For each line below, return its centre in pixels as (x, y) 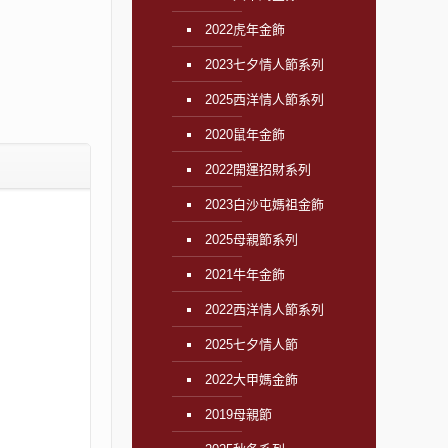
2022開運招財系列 (257, 169)
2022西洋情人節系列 (264, 309)
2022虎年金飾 (244, 29)
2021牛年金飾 (244, 274)
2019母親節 (238, 414)
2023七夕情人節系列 (264, 64)
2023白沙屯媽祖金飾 (264, 204)
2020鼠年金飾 (244, 134)
